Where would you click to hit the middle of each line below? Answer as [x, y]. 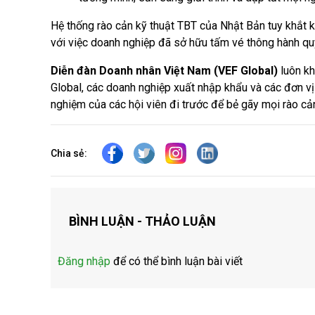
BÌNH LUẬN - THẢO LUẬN [142, 221]
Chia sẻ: [69, 153]
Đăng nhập [84, 261]
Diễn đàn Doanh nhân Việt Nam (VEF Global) [164, 71]
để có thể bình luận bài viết [176, 261]
